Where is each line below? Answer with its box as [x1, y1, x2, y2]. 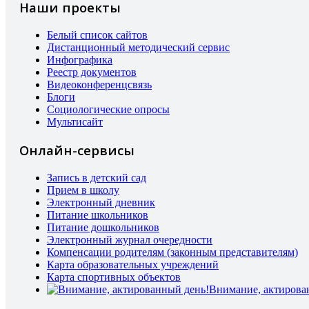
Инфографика [47, 54, 112, 66]
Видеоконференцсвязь [47, 79, 152, 91]
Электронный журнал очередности [47, 233, 212, 246]
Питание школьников [47, 208, 148, 221]
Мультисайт [47, 116, 103, 128]
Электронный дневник [47, 196, 155, 208]
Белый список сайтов [47, 29, 148, 41]
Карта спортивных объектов [47, 270, 181, 283]
